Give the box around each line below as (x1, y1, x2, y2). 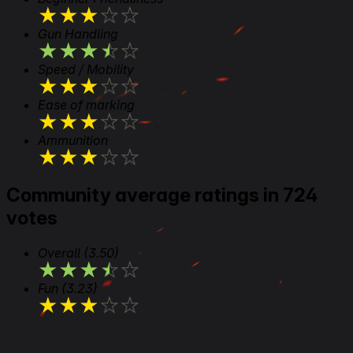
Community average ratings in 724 (6, 184, 318, 207)
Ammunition (38, 132, 108, 149)
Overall (38, 244, 84, 261)
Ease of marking (38, 97, 135, 113)
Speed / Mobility (38, 61, 134, 78)
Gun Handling (38, 26, 118, 43)
